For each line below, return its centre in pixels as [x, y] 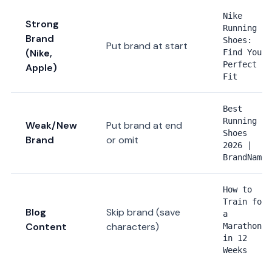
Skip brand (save [143, 212]
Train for [245, 202]
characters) [133, 227]
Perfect [240, 64]
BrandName [245, 157]
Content [46, 227]
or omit [122, 140]
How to [237, 189]
